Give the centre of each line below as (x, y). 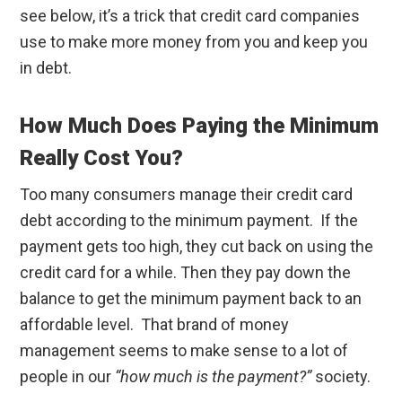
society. (341, 377)
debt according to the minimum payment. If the (189, 221)
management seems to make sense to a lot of (184, 351)
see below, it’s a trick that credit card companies (190, 16)
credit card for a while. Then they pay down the (186, 273)
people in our (68, 377)
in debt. (46, 68)
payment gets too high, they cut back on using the (197, 247)
